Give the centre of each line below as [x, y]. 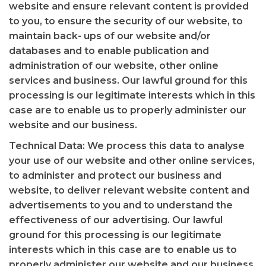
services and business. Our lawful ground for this [128, 80]
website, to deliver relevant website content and [129, 190]
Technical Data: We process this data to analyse [127, 146]
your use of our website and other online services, [132, 161]
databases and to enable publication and [109, 51]
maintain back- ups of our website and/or [110, 36]
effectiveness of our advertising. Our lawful [116, 220]
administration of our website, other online [114, 66]
